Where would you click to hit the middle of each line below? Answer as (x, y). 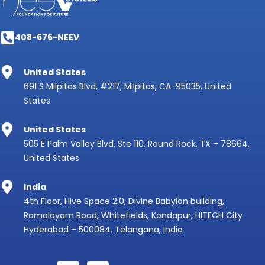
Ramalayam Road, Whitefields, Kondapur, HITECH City (133, 215)
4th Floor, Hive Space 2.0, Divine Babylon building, (124, 201)
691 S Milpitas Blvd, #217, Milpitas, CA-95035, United (127, 86)
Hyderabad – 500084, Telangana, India (103, 230)
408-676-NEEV (47, 37)
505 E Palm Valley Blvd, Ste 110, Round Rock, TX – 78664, (137, 144)
